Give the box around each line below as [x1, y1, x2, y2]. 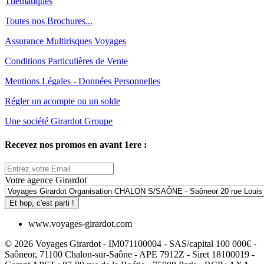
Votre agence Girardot [5, 174, 87, 185]
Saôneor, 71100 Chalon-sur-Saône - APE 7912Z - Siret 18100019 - [5, 249, 255, 259]
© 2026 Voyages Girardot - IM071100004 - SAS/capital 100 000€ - [5, 238, 256, 249]
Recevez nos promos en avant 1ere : [5, 139, 147, 150]
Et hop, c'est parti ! [9, 198, 74, 207]
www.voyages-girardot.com [28, 218, 132, 229]
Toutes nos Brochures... [5, 16, 93, 27]
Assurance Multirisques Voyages [5, 36, 126, 47]
